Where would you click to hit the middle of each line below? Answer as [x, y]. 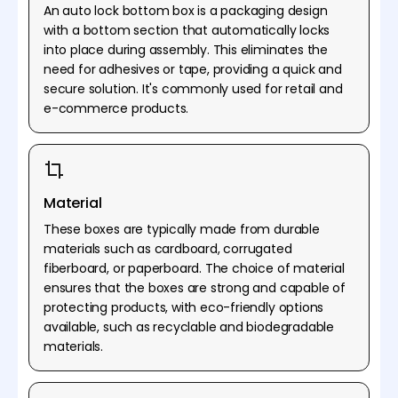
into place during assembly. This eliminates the [186, 49]
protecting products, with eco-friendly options [184, 307]
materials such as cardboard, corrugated [168, 248]
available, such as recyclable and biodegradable [189, 326]
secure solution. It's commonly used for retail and [193, 88]
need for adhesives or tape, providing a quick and [193, 69]
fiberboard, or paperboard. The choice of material [194, 268]
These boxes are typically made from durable [182, 229]
